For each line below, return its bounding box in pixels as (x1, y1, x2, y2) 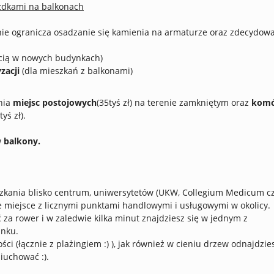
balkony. (4, 135, 40, 147)
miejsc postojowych (13, 97, 97, 108)
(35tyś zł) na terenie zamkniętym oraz (97, 97, 251, 108)
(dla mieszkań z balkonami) (20, 65, 133, 76)
